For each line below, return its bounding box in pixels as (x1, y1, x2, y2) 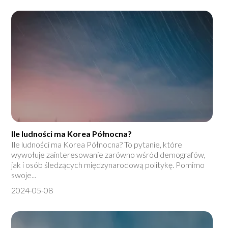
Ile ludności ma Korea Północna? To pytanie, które (11, 139, 183, 150)
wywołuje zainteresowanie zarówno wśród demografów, (11, 150, 206, 160)
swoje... (11, 170, 37, 180)
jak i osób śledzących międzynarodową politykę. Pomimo (11, 160, 205, 170)
